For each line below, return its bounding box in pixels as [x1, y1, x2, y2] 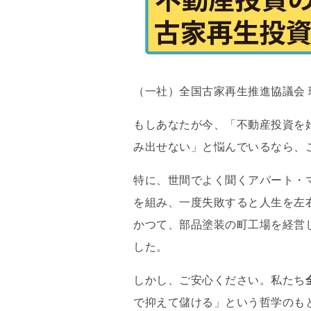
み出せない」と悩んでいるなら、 [133, 140, 305, 153]
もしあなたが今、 [133, 118, 225, 131]
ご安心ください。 [179, 274, 271, 286]
